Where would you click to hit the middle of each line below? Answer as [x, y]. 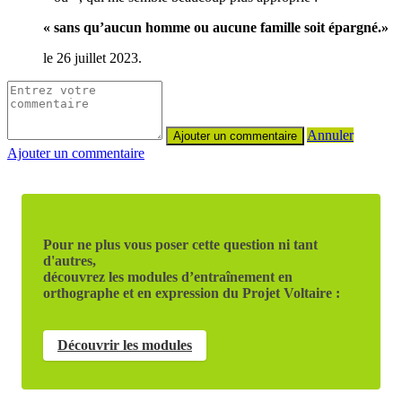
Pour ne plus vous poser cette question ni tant [180, 244]
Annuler [330, 135]
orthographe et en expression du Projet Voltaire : [192, 293]
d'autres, [70, 260]
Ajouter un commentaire [76, 153]
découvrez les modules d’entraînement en [168, 276]
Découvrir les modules [125, 345]
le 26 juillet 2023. [92, 57]
